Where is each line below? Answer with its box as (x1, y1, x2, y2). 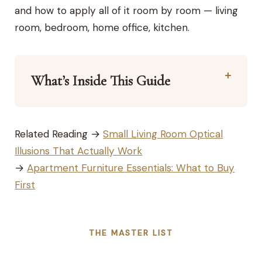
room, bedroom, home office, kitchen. (15, 21, 190, 35)
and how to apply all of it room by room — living (15, 4, 239, 18)
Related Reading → (15, 127, 104, 141)
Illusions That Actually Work (15, 144, 143, 158)
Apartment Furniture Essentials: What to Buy (27, 161, 235, 175)
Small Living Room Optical (103, 127, 223, 141)
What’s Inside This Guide (31, 72, 171, 90)
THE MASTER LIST (89, 227, 173, 239)
